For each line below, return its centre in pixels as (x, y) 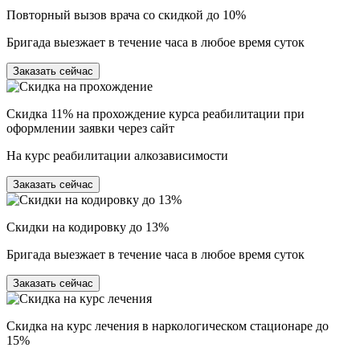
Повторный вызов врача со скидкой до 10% (126, 14)
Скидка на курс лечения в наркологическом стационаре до (168, 325)
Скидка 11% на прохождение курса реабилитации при (155, 113)
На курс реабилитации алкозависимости (117, 155)
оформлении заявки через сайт (90, 128)
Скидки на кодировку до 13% (88, 227)
